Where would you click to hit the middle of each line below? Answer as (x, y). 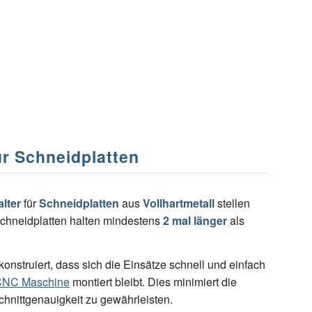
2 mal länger (195, 220)
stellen (232, 203)
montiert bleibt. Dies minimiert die (153, 282)
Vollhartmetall (179, 203)
